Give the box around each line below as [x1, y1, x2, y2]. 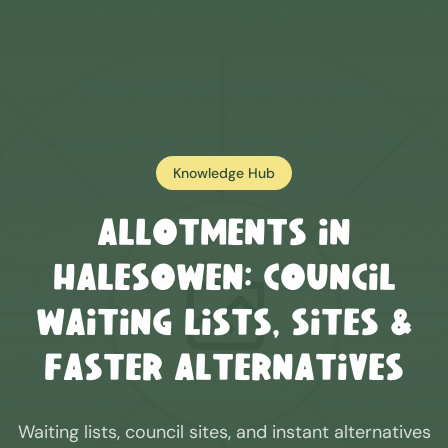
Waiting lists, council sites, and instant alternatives [17, 420, 431, 444]
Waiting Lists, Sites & [35, 308, 413, 344]
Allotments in [97, 218, 351, 254]
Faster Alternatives [44, 353, 404, 389]
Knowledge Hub [173, 164, 275, 182]
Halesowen [52, 263, 244, 299]
